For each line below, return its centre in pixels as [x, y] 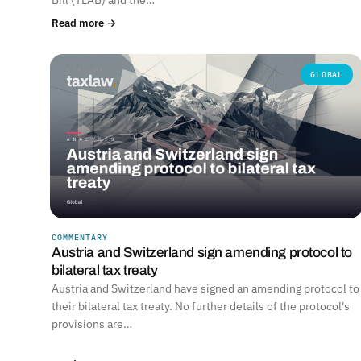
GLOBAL [327, 74]
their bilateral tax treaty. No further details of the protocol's [201, 306]
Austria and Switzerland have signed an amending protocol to [205, 288]
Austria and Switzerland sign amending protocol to [202, 252]
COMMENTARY [80, 237]
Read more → [84, 22]
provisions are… [92, 324]
